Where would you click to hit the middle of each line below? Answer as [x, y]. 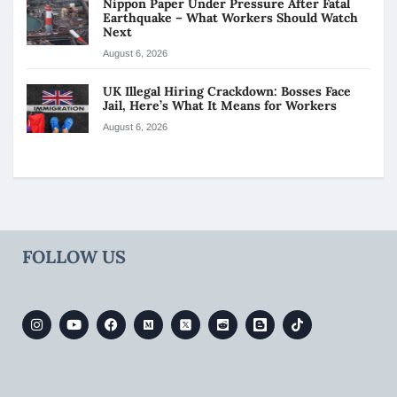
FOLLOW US [74, 256]
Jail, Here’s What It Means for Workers [222, 105]
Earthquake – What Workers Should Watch [230, 17]
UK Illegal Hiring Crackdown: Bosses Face [227, 91]
